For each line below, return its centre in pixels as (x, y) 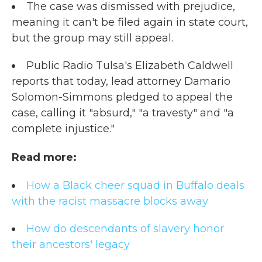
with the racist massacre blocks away (110, 201)
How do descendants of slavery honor (125, 229)
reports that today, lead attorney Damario (121, 82)
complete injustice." (63, 129)
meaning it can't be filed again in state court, (130, 23)
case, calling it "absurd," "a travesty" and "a (123, 113)
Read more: (44, 158)
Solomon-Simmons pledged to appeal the (122, 97)
